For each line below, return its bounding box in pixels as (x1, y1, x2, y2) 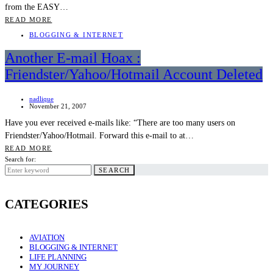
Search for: (5, 155, 36, 163)
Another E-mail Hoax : (5, 50, 141, 66)
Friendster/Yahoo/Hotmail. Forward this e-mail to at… (5, 131, 194, 141)
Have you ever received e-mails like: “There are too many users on (5, 118, 235, 128)
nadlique (29, 95, 54, 103)
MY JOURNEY (29, 261, 79, 271)
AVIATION (29, 232, 65, 242)
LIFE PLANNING (29, 252, 87, 261)
